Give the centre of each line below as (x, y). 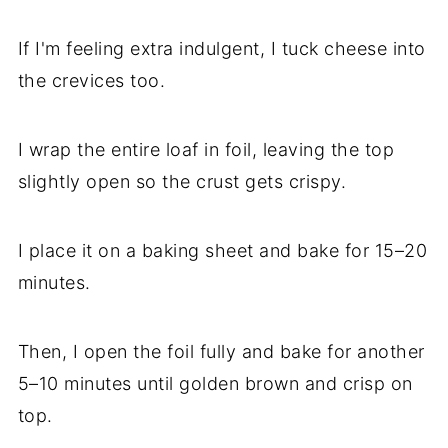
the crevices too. (91, 81)
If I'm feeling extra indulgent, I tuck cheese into (221, 49)
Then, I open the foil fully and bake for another (221, 352)
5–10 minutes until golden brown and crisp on (215, 384)
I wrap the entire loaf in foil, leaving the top (206, 150)
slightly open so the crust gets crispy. (182, 182)
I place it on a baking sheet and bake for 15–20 (222, 251)
